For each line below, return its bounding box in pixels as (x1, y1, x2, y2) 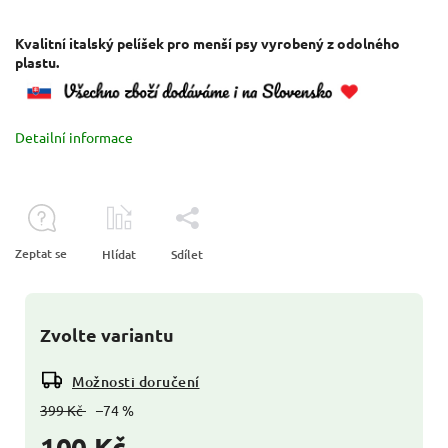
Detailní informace (15, 128, 133, 147)
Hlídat (102, 246, 136, 264)
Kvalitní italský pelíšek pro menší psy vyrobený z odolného (15, 34, 400, 53)
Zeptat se (15, 245, 67, 263)
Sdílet (171, 246, 203, 264)
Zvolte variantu (40, 323, 174, 347)
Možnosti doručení (72, 372, 200, 392)
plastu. (15, 53, 62, 72)
